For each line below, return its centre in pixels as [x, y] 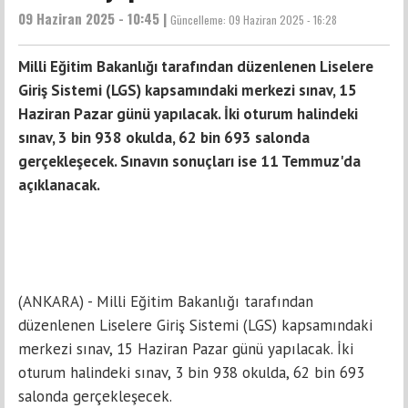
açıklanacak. [59, 185]
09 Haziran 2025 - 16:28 [283, 20]
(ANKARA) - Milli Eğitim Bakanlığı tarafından [166, 302]
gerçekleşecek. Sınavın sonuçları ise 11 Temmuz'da [189, 162]
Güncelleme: [199, 20]
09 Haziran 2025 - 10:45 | [94, 19]
